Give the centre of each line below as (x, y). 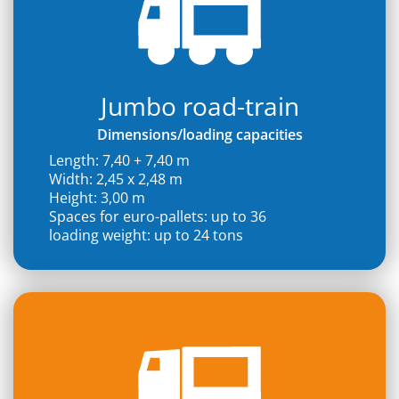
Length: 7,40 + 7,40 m (119, 160)
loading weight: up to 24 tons (146, 235)
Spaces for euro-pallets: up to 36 (158, 216)
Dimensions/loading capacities (199, 134)
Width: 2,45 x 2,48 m (116, 179)
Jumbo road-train (199, 106)
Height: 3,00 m (97, 198)
